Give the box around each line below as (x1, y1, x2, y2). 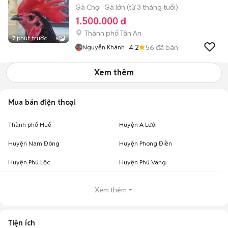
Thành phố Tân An (84, 28, 141, 38)
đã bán (154, 42, 178, 52)
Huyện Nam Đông (8, 139, 60, 147)
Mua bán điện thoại (8, 98, 76, 107)
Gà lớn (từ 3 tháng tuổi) (104, 3, 178, 12)
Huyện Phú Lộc (8, 158, 50, 166)
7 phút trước (12, 34, 47, 42)
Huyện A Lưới (119, 121, 157, 128)
